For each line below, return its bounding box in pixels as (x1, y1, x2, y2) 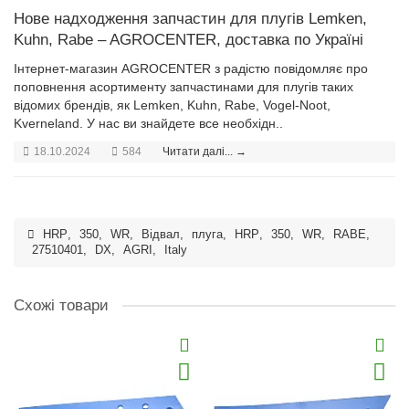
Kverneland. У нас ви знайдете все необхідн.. (14, 115, 283, 131)
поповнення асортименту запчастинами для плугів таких (14, 79, 353, 94)
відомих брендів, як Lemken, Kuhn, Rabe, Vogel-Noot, (14, 97, 330, 112)
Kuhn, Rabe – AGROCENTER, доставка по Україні (14, 30, 363, 48)
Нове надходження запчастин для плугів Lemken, (14, 9, 367, 27)
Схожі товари (14, 296, 109, 314)
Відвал (142, 227, 180, 241)
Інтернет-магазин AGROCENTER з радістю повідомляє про (14, 60, 368, 76)
